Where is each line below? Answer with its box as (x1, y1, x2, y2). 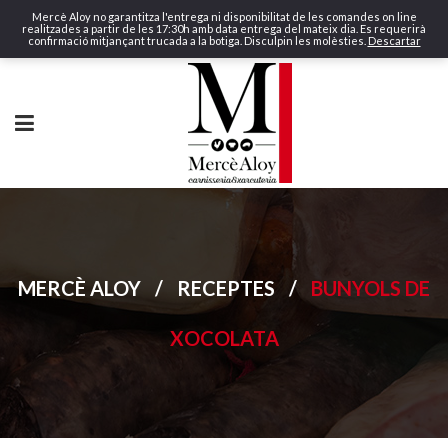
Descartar (367, 34, 421, 47)
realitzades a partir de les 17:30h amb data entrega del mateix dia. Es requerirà (22, 22, 426, 35)
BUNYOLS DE (311, 276, 430, 300)
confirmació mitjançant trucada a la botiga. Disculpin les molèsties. (27, 34, 368, 47)
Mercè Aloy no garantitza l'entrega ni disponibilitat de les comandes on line (31, 10, 417, 23)
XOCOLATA (169, 326, 279, 350)
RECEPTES (177, 276, 275, 300)
